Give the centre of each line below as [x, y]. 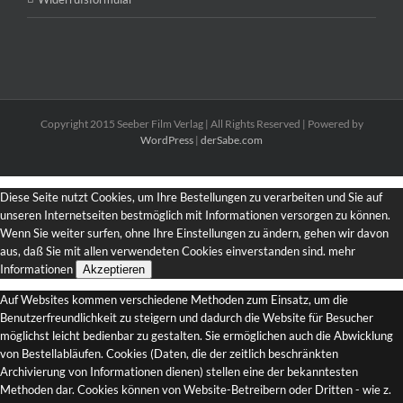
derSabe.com [232, 140]
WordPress [167, 140]
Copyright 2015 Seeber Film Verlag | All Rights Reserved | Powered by [201, 124]
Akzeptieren [114, 270]
